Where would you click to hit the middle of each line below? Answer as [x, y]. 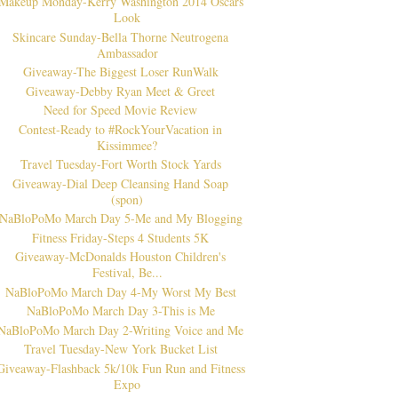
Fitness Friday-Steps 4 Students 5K [121, 237]
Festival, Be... [127, 273]
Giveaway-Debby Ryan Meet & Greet [121, 91]
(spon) [127, 199]
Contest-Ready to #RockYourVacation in [121, 129]
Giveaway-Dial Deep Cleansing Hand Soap [121, 183]
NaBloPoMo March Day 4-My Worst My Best [120, 291]
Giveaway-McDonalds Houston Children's [121, 257]
